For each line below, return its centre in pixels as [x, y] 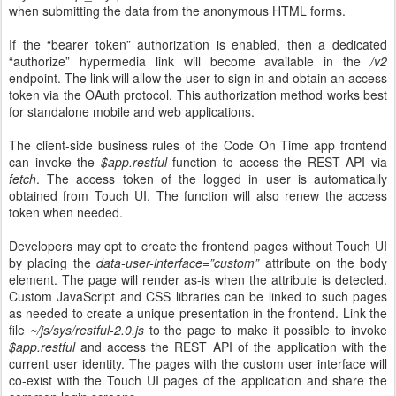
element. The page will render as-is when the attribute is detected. [198, 280]
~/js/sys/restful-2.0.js [87, 330]
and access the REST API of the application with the [234, 347]
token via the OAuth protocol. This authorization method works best [198, 95]
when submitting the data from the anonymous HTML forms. [177, 11]
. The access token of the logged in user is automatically [212, 179]
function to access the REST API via [280, 162]
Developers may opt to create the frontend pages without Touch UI [198, 246]
